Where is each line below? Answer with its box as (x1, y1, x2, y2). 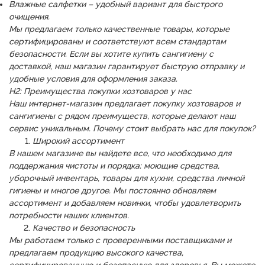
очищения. (9, 12, 50, 21)
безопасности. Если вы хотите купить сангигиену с (9, 49, 214, 59)
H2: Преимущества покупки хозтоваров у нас (9, 86, 192, 96)
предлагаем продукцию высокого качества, (9, 248, 183, 257)
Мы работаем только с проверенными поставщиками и (9, 235, 231, 245)
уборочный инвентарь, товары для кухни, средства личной (9, 173, 244, 183)
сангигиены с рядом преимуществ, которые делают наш (9, 111, 235, 121)
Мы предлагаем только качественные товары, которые (9, 24, 230, 34)
